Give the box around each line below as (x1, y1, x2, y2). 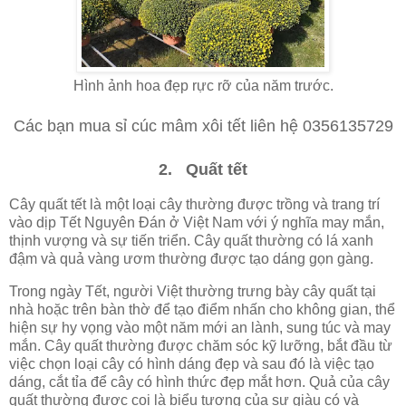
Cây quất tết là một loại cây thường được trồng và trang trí (9, 196, 380, 212)
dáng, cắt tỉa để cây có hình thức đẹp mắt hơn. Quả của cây (9, 373, 390, 390)
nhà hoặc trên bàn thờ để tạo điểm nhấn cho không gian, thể (9, 301, 395, 317)
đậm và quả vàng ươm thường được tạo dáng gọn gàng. (9, 250, 373, 266)
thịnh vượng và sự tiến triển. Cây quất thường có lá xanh (9, 232, 373, 248)
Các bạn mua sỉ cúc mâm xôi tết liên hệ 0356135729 (13, 117, 393, 136)
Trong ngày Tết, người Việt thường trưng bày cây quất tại (9, 283, 376, 299)
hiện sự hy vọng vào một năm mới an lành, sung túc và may (9, 319, 391, 335)
